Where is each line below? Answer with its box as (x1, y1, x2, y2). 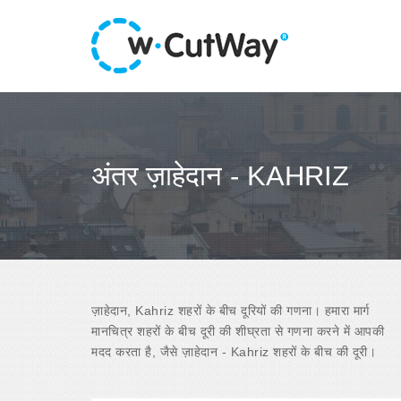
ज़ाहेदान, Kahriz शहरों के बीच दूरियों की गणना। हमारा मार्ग (91, 303, 370, 318)
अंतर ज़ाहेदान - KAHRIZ (91, 159, 349, 192)
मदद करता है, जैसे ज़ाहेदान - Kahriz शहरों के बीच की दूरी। (91, 344, 376, 359)
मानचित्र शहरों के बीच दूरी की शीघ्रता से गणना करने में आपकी (91, 323, 384, 338)
